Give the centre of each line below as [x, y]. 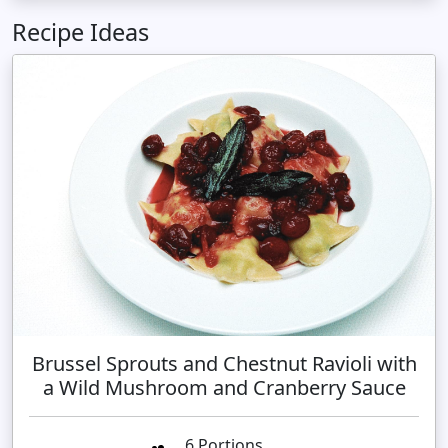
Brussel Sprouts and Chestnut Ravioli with [224, 364]
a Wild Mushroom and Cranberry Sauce [224, 388]
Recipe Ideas [80, 31]
